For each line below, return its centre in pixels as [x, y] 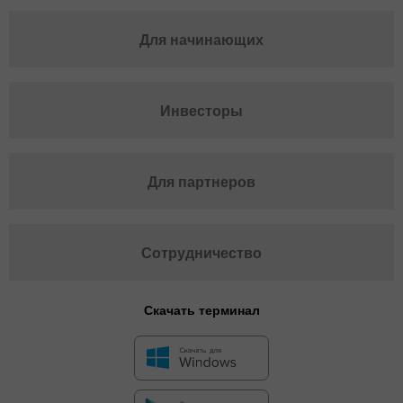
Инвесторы [201, 111]
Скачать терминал [201, 310]
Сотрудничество [201, 253]
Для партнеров [201, 182]
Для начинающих [201, 40]
